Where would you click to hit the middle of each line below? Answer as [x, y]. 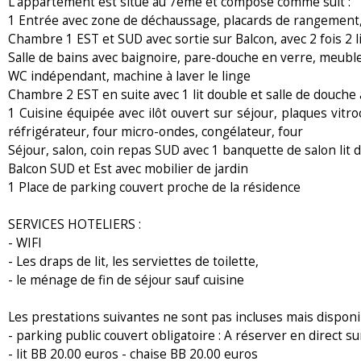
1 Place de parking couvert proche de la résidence [154, 187]
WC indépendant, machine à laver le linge [129, 76]
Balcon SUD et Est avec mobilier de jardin [128, 168]
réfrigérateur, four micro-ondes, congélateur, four [156, 131]
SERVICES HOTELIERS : [75, 224]
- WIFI [25, 243]
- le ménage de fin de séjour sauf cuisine [126, 280]
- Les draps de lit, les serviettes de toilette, [133, 261]
